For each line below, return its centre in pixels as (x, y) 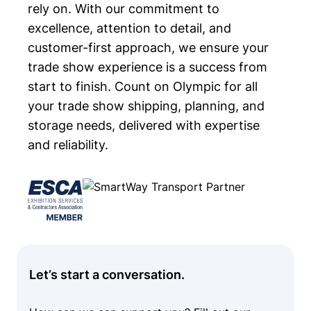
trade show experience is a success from (148, 67)
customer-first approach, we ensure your (148, 48)
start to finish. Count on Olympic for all (143, 87)
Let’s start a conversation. (107, 274)
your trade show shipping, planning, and (146, 106)
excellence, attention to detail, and (129, 28)
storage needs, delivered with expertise (144, 126)
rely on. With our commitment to (124, 9)
